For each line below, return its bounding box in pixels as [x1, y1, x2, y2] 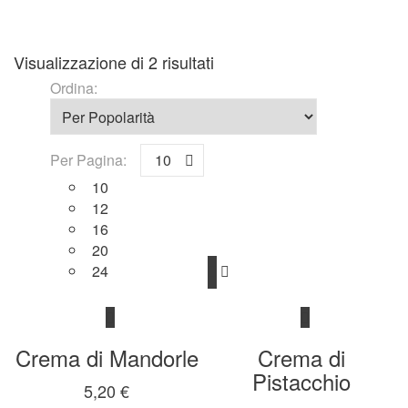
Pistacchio [252, 365, 351, 397]
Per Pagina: [50, 149, 127, 170]
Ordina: [50, 77, 97, 98]
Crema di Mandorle [15, 342, 199, 373]
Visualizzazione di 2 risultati [14, 50, 214, 74]
